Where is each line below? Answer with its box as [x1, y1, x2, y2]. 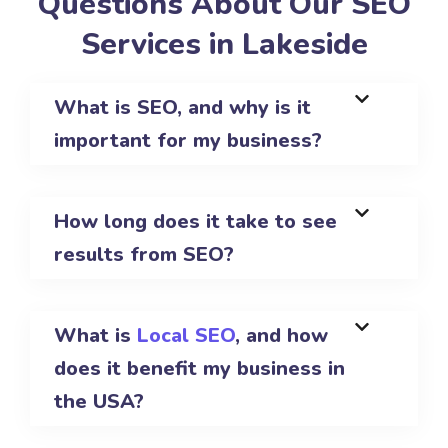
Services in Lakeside [80, 24, 368, 66]
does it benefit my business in [54, 355, 346, 383]
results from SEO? [54, 241, 235, 269]
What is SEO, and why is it [54, 94, 312, 122]
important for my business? [54, 127, 323, 155]
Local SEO [137, 322, 236, 350]
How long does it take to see [54, 208, 338, 236]
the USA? [54, 388, 145, 416]
